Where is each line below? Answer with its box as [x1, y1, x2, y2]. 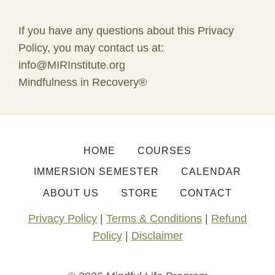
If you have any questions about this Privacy [18, 25, 234, 37]
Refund [211, 212, 247, 225]
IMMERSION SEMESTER [34, 166, 160, 177]
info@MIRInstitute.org [18, 59, 125, 71]
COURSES [137, 145, 192, 157]
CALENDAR [180, 166, 241, 177]
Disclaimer [131, 230, 183, 242]
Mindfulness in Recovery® [18, 76, 147, 88]
